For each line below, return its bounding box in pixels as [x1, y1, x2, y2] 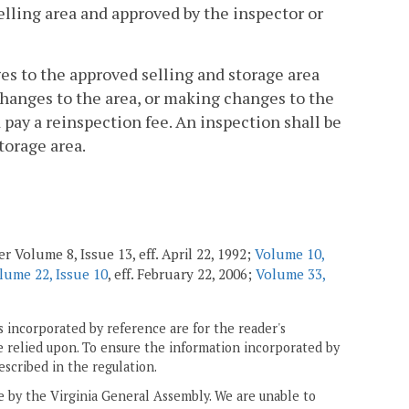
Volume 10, [255, 245, 324, 264]
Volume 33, [256, 265, 325, 284]
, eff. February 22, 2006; [108, 265, 256, 284]
